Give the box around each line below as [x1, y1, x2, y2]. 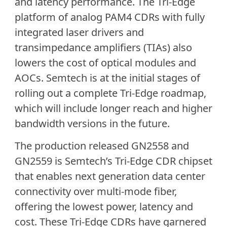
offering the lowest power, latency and [14, 200, 193, 214]
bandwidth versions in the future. [14, 116, 170, 130]
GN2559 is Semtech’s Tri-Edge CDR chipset [14, 154, 212, 168]
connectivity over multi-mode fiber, [14, 184, 177, 199]
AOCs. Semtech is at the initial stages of [14, 70, 200, 85]
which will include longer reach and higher [14, 101, 212, 115]
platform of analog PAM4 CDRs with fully [14, 10, 205, 24]
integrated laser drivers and [14, 25, 144, 39]
